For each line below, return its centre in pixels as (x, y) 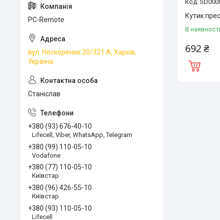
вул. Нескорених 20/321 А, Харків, (82, 52)
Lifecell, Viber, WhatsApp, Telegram (82, 135)
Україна (41, 61)
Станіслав (44, 94)
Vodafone (46, 155)
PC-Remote (46, 20)
